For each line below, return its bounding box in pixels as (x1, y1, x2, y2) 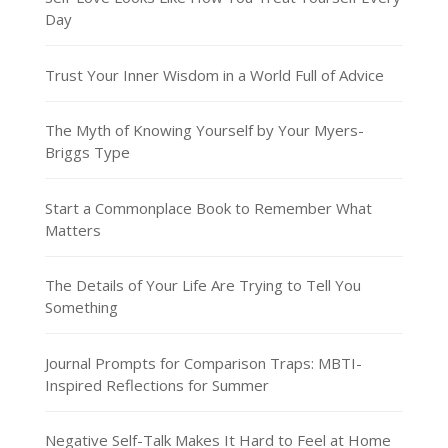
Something (44, 297, 118, 318)
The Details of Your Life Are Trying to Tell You (44, 275, 361, 296)
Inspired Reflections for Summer (44, 374, 269, 395)
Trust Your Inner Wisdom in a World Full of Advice (44, 64, 384, 85)
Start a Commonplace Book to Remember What (44, 197, 372, 218)
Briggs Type (44, 142, 130, 163)
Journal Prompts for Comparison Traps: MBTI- (44, 352, 362, 373)
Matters (44, 219, 101, 240)
